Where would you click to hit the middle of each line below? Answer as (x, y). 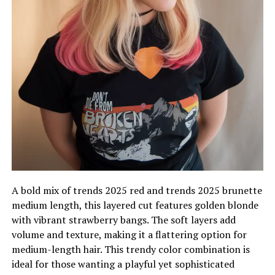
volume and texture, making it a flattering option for (129, 234)
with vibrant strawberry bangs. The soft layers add (123, 219)
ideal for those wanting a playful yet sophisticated (123, 264)
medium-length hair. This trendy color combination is (130, 249)
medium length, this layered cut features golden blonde (135, 205)
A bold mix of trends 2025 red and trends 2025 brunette (137, 190)
